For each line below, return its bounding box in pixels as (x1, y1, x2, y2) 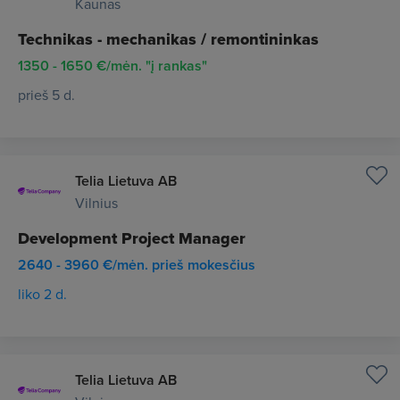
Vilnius (75, 193, 118, 212)
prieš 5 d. (18, 85, 75, 104)
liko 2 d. (18, 284, 67, 304)
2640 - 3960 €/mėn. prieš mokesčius (18, 254, 255, 275)
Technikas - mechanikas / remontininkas (18, 28, 319, 51)
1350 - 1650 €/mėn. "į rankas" (18, 55, 207, 76)
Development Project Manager (18, 227, 246, 250)
